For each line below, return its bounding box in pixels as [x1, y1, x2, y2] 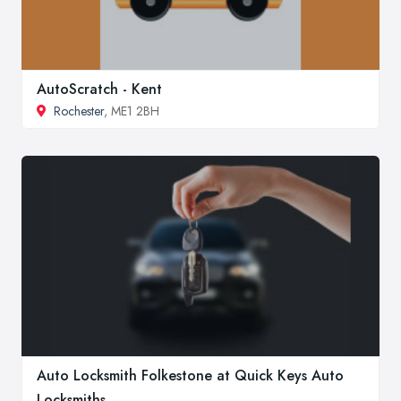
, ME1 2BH [104, 101, 159, 120]
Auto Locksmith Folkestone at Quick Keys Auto [37, 365, 344, 387]
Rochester [54, 101, 104, 120]
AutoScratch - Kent [37, 78, 162, 99]
